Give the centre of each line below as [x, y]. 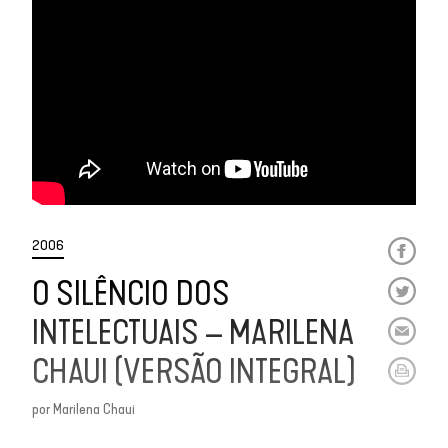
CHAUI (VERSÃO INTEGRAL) [194, 372]
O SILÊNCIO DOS [131, 294]
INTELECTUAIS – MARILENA [193, 333]
